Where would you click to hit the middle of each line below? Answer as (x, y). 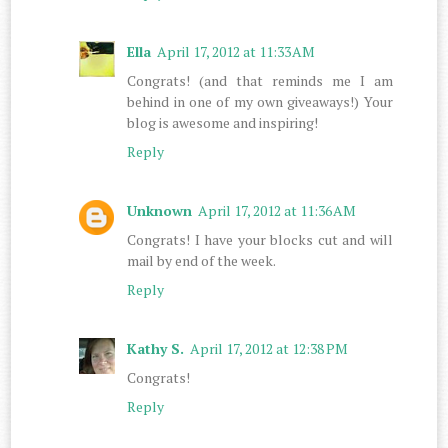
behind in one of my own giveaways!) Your (260, 101)
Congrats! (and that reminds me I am (260, 80)
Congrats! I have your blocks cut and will (260, 239)
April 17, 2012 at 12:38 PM (269, 348)
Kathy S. (156, 348)
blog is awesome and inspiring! (223, 122)
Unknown (160, 210)
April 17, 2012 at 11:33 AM (236, 51)
